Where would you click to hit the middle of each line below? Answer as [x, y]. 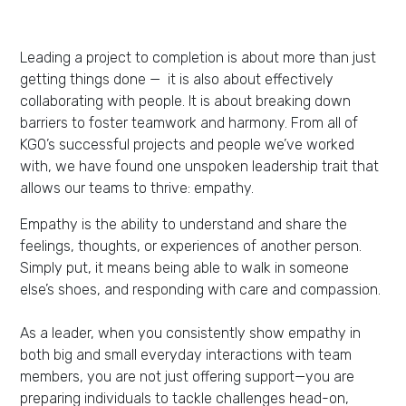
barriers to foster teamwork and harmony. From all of [189, 123]
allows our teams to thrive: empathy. [137, 188]
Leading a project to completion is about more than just [198, 58]
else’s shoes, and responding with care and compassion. [200, 290]
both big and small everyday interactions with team [186, 355]
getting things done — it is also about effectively [177, 79]
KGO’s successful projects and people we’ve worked [187, 145]
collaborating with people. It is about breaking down [185, 101]
